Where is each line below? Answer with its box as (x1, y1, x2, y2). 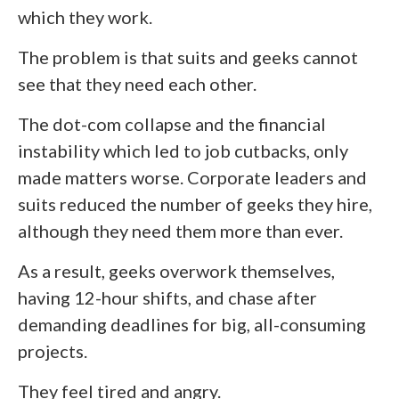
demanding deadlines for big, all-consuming (18, 313, 366, 335)
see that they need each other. (18, 72, 256, 94)
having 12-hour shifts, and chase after (18, 286, 317, 308)
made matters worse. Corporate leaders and (18, 166, 367, 188)
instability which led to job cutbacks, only (18, 139, 348, 161)
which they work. (18, 5, 152, 28)
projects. (18, 339, 87, 362)
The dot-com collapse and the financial (18, 112, 326, 134)
